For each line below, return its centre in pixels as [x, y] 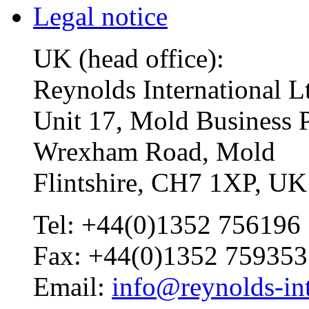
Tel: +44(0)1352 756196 [167, 224]
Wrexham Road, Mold [154, 151]
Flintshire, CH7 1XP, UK [170, 182]
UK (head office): [129, 58]
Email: [72, 286]
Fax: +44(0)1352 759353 [170, 255]
